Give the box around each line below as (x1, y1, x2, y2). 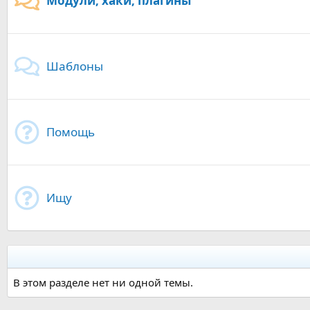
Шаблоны (46, 58, 103, 75)
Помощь (46, 124, 95, 140)
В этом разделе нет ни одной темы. (13, 275, 193, 290)
